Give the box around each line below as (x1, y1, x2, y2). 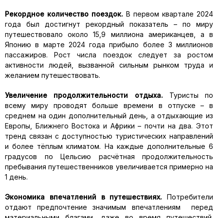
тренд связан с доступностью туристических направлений (5, 132, 213, 140)
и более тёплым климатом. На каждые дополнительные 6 (5, 142, 213, 150)
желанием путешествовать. (5, 71, 100, 79)
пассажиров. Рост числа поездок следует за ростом (5, 51, 213, 59)
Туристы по (169, 91, 213, 99)
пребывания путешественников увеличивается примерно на (5, 163, 213, 171)
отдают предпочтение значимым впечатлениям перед (5, 203, 213, 211)
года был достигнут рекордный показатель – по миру (5, 20, 213, 28)
